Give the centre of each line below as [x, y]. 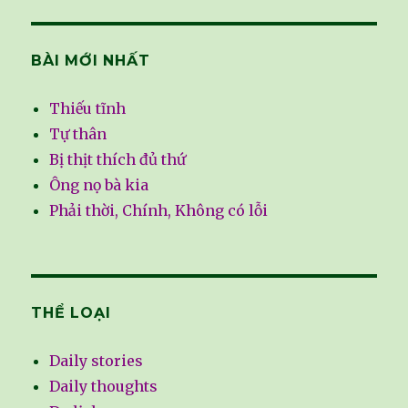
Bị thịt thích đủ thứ [118, 160]
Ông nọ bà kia [99, 185]
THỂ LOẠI [71, 313]
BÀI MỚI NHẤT [91, 61]
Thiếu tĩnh [88, 109]
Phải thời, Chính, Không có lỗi [159, 211]
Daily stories [97, 361]
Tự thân [78, 134]
